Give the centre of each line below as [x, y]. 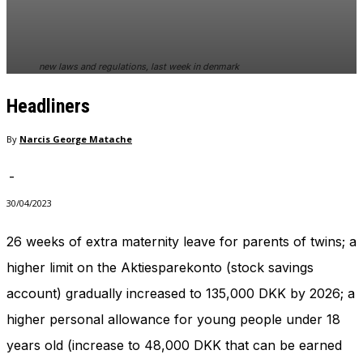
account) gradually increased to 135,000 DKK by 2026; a [181, 294]
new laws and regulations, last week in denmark [139, 66]
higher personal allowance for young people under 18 [173, 320]
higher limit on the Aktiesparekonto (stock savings [160, 268]
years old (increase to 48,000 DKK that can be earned [174, 346]
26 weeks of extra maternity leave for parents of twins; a [181, 242]
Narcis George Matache [76, 139]
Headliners [48, 106]
